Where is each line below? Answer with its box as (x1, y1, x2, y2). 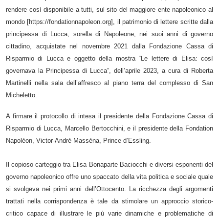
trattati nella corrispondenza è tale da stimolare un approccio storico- (6, 197, 213, 205)
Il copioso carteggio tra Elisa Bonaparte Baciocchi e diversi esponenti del (6, 161, 213, 169)
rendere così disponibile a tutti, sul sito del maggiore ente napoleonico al (6, 5, 213, 13)
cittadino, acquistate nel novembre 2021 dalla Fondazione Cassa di (6, 42, 213, 50)
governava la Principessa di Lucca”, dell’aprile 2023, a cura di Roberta (6, 66, 213, 74)
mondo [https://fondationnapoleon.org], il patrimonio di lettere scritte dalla (6, 18, 213, 25)
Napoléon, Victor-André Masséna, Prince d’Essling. (6, 137, 151, 145)
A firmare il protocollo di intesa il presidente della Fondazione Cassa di (6, 112, 213, 120)
